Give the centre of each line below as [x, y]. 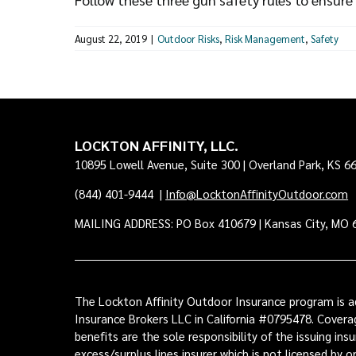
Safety [325, 39]
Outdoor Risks [189, 39]
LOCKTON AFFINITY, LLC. [157, 145]
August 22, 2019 [111, 39]
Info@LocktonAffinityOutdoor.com [257, 193]
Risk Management [265, 39]
